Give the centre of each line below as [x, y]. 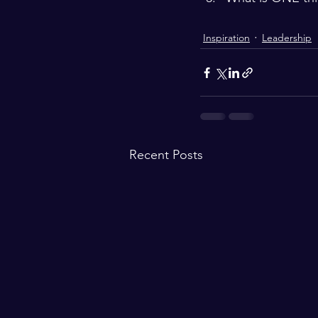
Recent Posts [166, 155]
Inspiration [226, 37]
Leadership [287, 37]
